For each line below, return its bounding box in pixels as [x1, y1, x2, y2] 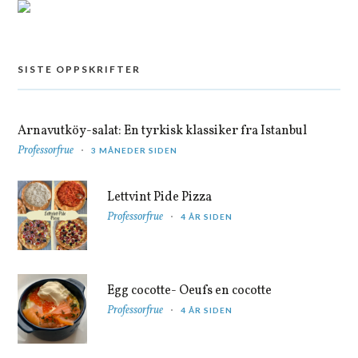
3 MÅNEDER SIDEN [91, 145, 178, 155]
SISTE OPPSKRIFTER [18, 62, 141, 75]
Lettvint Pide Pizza [107, 188, 213, 206]
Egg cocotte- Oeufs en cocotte [107, 281, 272, 300]
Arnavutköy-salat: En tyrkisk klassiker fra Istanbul [18, 121, 308, 140]
